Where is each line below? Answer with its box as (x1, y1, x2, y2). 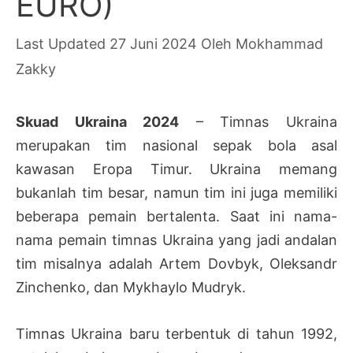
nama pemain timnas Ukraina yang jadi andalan (16, 231, 337, 248)
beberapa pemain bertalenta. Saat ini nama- (16, 207, 337, 225)
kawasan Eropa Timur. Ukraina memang (16, 160, 337, 177)
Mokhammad (236, 35, 323, 52)
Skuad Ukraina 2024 (16, 113, 180, 130)
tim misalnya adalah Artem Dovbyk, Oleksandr (16, 255, 337, 272)
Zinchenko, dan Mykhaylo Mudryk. (16, 278, 246, 295)
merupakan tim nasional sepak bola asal (16, 136, 337, 154)
